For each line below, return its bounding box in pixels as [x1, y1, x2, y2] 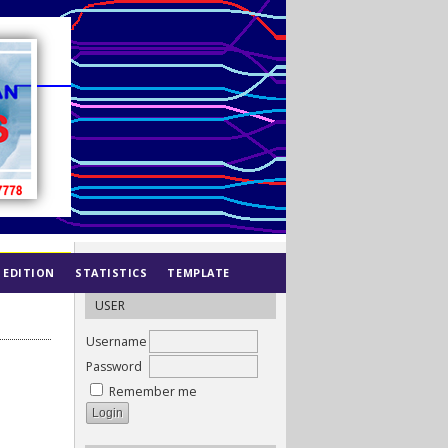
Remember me [109, 382, 197, 400]
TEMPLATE [167, 265, 230, 280]
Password [86, 357, 142, 375]
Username [86, 332, 147, 350]
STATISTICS [75, 265, 148, 280]
